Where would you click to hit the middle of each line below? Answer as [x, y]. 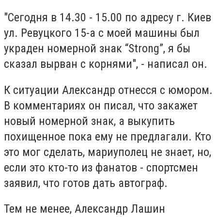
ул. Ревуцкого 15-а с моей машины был [102, 33]
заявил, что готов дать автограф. [86, 183]
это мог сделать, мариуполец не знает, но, [108, 152]
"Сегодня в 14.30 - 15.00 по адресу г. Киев [108, 18]
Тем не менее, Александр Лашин [85, 209]
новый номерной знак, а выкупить [89, 121]
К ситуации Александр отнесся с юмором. [108, 90]
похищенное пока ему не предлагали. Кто [108, 136]
